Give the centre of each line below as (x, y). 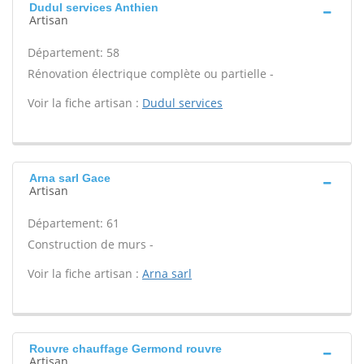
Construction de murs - (91, 244)
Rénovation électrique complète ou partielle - (151, 74)
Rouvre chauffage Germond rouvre (126, 349)
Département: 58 (74, 52)
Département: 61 (74, 223)
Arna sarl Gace (70, 178)
